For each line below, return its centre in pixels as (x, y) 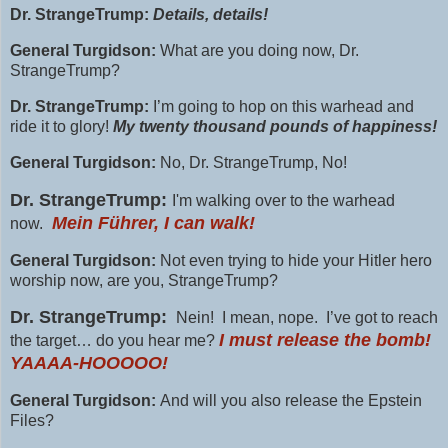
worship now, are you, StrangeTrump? (144, 280)
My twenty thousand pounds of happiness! (275, 127)
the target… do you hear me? (114, 341)
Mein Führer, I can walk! (153, 222)
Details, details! (210, 15)
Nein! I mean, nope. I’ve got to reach (305, 318)
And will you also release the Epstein (291, 401)
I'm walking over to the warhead (283, 200)
